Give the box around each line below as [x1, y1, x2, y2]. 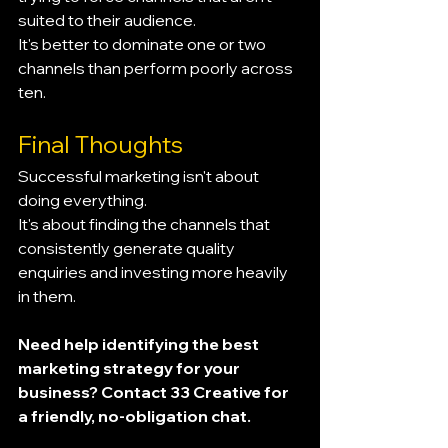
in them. [18, 286, 76, 307]
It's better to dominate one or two [18, 34, 269, 55]
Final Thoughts [18, 129, 183, 160]
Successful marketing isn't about [18, 166, 262, 187]
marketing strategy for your [18, 358, 243, 379]
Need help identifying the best [18, 334, 262, 355]
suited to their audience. [18, 10, 196, 31]
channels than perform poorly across [18, 58, 296, 79]
